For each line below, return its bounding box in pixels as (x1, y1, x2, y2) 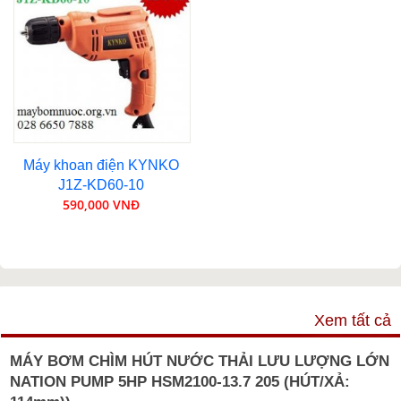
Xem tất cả (314, 311, 391, 329)
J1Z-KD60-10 (57, 176, 144, 192)
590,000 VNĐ (62, 195, 140, 213)
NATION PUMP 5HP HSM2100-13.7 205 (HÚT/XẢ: (10, 372, 350, 389)
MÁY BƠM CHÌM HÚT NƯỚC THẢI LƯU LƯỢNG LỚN (10, 352, 389, 369)
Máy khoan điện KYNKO (22, 157, 179, 173)
